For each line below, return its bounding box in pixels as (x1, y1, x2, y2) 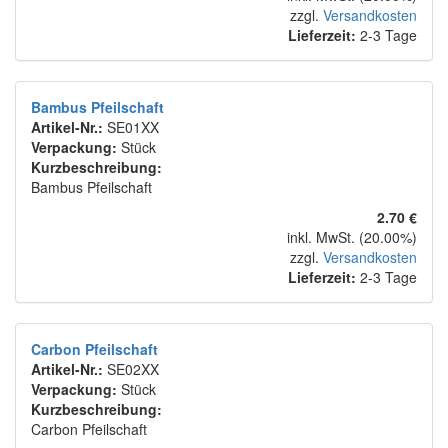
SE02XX (107, 359, 159, 380)
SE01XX (107, 117, 159, 138)
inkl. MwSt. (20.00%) (287, 227, 417, 248)
